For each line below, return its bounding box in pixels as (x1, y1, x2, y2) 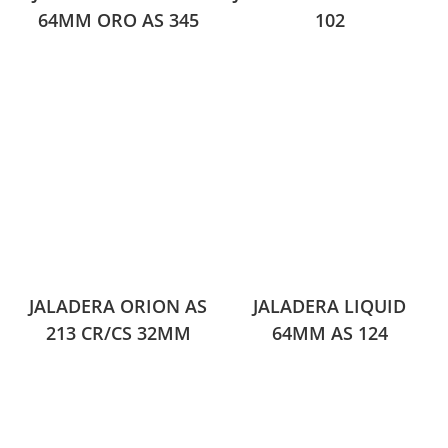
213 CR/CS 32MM (45, 320, 191, 345)
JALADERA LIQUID (253, 293, 407, 318)
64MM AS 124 (271, 320, 388, 345)
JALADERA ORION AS (29, 293, 208, 318)
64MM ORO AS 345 (37, 8, 199, 33)
